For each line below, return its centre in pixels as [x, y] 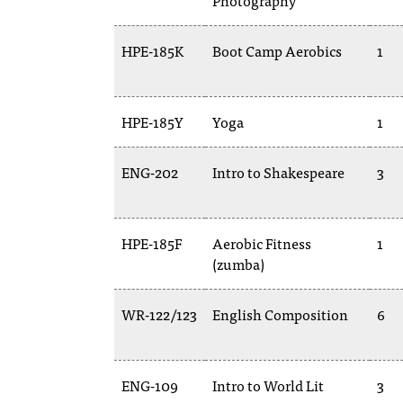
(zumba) [238, 264]
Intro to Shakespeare [278, 172]
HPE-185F [152, 243]
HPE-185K [152, 50]
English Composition [280, 314]
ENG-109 [150, 385]
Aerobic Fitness [262, 243]
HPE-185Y [152, 121]
